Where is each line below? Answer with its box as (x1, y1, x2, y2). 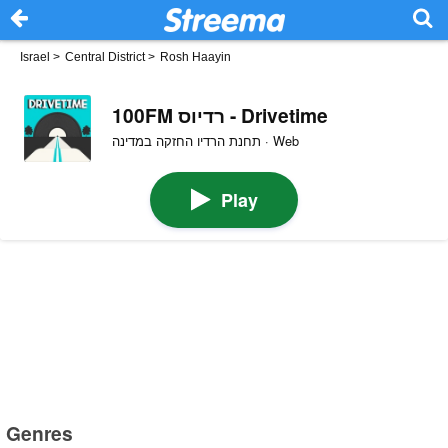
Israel (20, 50, 50, 64)
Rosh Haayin (160, 50, 231, 64)
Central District (65, 50, 145, 64)
